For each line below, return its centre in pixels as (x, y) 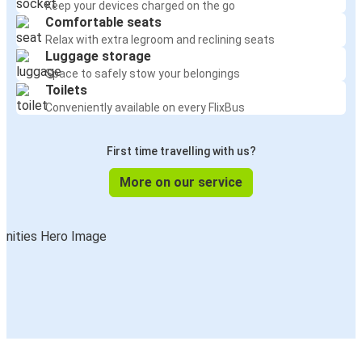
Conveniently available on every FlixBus (145, 108)
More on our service (181, 183)
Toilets (66, 90)
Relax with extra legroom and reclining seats (160, 40)
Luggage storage (98, 57)
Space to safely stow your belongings (143, 74)
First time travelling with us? (181, 152)
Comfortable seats (103, 23)
